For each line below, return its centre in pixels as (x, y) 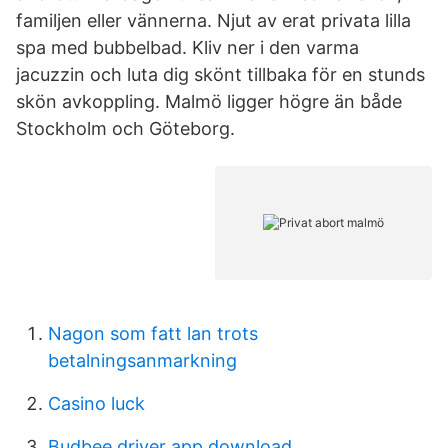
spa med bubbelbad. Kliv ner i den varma (187, 47)
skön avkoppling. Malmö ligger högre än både (209, 101)
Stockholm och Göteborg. (125, 128)
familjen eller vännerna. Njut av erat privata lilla (213, 20)
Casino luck (96, 403)
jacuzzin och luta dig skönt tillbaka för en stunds (220, 74)
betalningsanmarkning (142, 360)
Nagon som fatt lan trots (153, 333)
